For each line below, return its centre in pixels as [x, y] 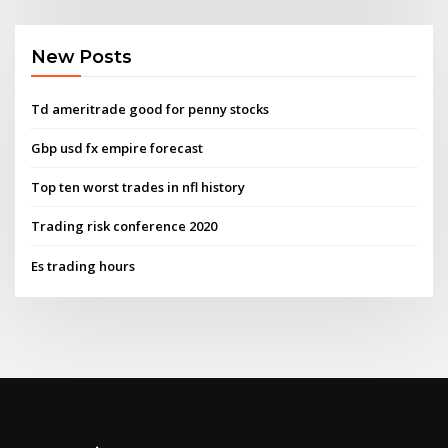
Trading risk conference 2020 [124, 226]
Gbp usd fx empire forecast [117, 147]
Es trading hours [83, 265]
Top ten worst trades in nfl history [138, 187]
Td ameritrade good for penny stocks [150, 108]
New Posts [82, 57]
